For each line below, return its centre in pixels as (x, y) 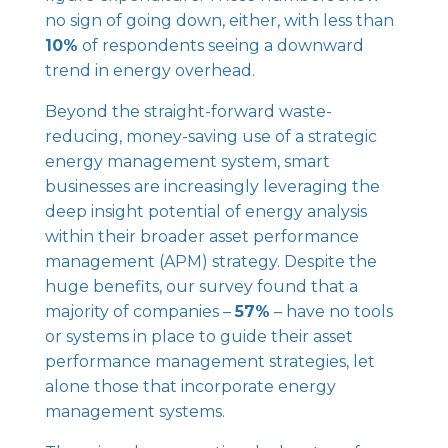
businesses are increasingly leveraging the (212, 186)
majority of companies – (139, 311)
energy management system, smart (187, 161)
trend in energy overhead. (149, 70)
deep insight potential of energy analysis (205, 211)
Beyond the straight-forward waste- (188, 111)
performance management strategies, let (209, 361)
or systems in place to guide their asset (198, 336)
